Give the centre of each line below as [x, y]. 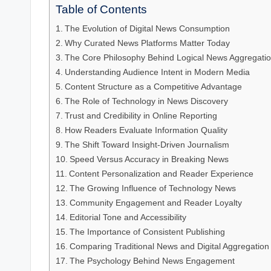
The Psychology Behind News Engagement [152, 261]
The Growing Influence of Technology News [152, 188]
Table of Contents [101, 10]
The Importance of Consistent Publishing [147, 232]
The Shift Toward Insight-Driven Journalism [147, 145]
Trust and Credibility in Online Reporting [141, 116]
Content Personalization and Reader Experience [161, 174]
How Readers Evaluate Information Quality [146, 130]
